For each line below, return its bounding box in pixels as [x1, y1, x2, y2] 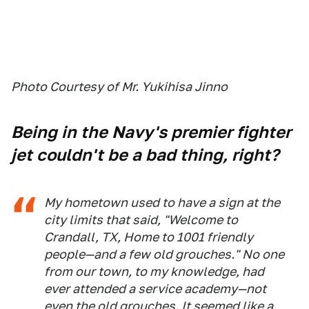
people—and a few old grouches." [44, 247, 239, 261]
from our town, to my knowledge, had [44, 264, 264, 279]
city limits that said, [44, 212, 163, 227]
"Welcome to [163, 212, 238, 227]
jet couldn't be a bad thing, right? [11, 145, 279, 165]
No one [239, 247, 284, 261]
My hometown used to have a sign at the [44, 195, 280, 210]
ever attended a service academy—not [44, 281, 266, 296]
